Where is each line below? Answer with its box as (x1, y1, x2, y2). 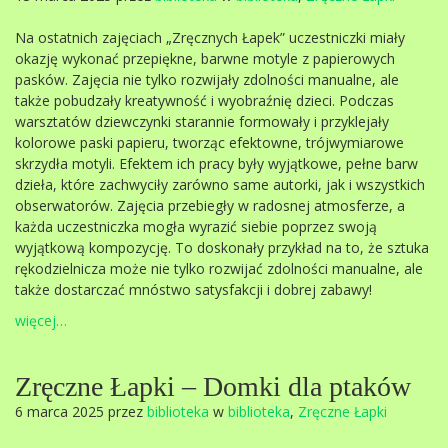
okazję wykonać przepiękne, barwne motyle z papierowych (15, 49, 395, 68)
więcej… (15, 311, 67, 330)
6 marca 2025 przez (15, 402, 147, 421)
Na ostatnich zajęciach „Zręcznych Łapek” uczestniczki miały (15, 28, 405, 47)
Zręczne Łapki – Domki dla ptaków (15, 371, 411, 402)
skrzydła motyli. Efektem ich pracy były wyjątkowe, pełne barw (15, 154, 418, 173)
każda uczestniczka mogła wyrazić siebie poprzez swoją (15, 217, 377, 236)
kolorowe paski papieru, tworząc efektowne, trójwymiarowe (15, 133, 404, 152)
